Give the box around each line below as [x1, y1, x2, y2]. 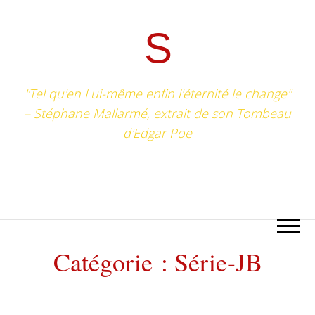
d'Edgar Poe [123, 124, 192, 142]
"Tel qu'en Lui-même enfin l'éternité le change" [24, 85, 291, 103]
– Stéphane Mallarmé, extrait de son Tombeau [24, 105, 291, 122]
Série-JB [174, 245, 262, 279]
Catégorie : [53, 245, 174, 279]
